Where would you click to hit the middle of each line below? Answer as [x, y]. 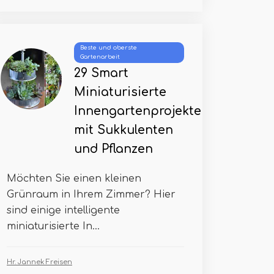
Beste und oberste [109, 48]
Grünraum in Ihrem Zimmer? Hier [91, 194]
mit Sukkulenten [124, 130]
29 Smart [101, 73]
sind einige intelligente [63, 210]
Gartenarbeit [100, 57]
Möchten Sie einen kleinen [74, 179]
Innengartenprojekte [138, 111]
